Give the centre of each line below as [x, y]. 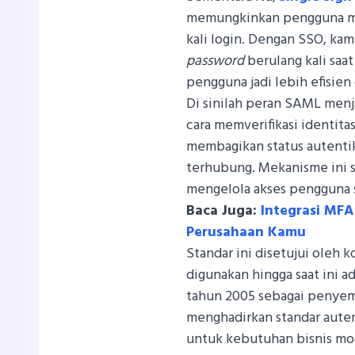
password [216, 61]
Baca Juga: [224, 211]
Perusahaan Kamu [246, 232]
